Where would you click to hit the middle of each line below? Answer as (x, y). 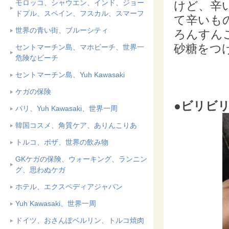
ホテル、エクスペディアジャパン (69, 187)
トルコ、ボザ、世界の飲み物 (62, 142)
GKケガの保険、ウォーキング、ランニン (81, 159)
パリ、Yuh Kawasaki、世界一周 (66, 108)
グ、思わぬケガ (40, 170)
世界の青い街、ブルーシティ (62, 30)
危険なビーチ (37, 58)
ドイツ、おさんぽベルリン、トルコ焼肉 (80, 220)
